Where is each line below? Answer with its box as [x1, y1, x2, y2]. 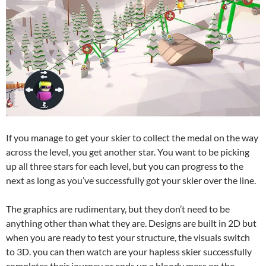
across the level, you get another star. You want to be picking [6, 146, 249, 158]
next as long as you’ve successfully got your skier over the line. [6, 175, 256, 186]
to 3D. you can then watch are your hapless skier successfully [6, 246, 252, 258]
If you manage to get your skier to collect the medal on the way [6, 132, 258, 144]
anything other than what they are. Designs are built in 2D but [6, 217, 256, 229]
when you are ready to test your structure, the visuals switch [6, 232, 250, 243]
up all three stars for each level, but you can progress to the [6, 160, 243, 172]
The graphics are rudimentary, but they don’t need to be [6, 203, 230, 215]
